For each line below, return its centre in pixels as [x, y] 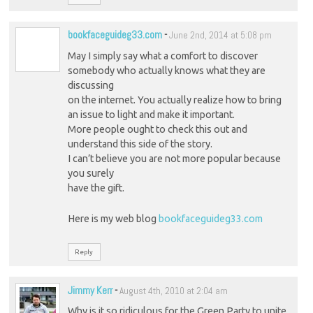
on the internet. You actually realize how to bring [174, 100]
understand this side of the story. [140, 144]
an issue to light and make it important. [151, 114]
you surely [90, 173]
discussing [90, 85]
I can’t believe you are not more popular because [174, 158]
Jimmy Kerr [90, 290]
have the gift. [96, 188]
